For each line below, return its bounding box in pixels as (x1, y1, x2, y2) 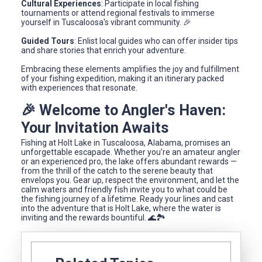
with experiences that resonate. (21, 82, 137, 92)
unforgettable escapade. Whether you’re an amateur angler (21, 147, 240, 157)
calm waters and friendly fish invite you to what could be (21, 185, 227, 195)
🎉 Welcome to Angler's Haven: (21, 101, 226, 119)
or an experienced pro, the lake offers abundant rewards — (21, 157, 237, 167)
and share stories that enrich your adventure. (21, 45, 186, 55)
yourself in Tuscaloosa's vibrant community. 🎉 (21, 17, 191, 27)
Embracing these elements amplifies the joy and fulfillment (21, 64, 239, 74)
